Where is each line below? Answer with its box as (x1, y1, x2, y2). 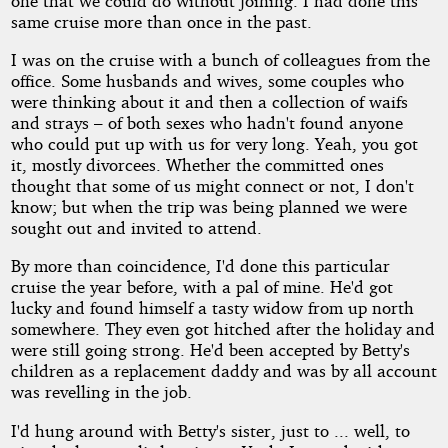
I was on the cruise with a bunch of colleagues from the (10, 48, 430, 70)
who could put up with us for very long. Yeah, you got (10, 132, 418, 154)
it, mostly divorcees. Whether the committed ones (10, 153, 384, 175)
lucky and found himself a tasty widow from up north (10, 297, 414, 319)
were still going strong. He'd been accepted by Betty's (10, 339, 410, 361)
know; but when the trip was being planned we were (10, 195, 407, 217)
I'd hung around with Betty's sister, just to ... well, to (10, 419, 410, 441)
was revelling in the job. (10, 381, 192, 403)
